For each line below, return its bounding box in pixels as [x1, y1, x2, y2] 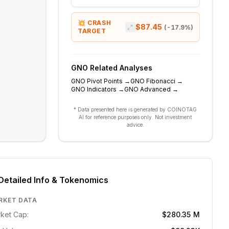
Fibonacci [146, 77, 175, 85]
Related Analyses [87, 63, 152, 72]
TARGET [77, 27, 106, 35]
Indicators [86, 85, 117, 93]
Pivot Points [86, 77, 123, 85]
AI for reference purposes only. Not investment [79, 114, 192, 120]
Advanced [140, 85, 171, 93]
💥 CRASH [77, 19, 111, 27]
